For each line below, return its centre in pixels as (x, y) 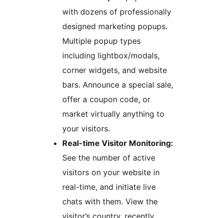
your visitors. (86, 128)
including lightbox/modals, (111, 55)
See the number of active (109, 157)
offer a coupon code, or (106, 99)
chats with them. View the (94, 201)
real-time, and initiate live (109, 187)
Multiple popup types (101, 41)
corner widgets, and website (115, 70)
